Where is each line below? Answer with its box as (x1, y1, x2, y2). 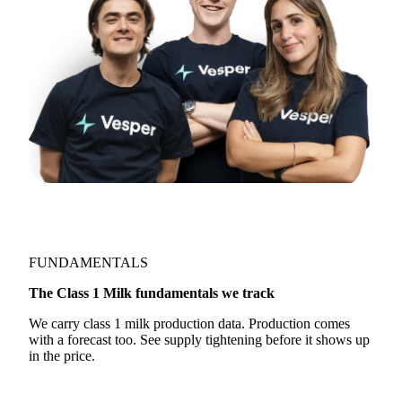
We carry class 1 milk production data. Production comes (29, 316, 350, 331)
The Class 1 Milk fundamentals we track (29, 285, 275, 301)
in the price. (29, 348, 95, 363)
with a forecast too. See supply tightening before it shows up (29, 332, 370, 347)
